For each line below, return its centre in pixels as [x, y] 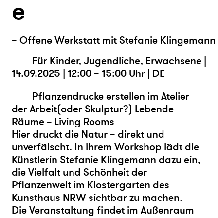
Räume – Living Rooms [63, 122]
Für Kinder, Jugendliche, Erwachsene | [119, 61]
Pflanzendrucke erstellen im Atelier [111, 96]
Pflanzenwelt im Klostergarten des [91, 185]
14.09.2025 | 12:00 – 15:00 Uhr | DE [88, 73]
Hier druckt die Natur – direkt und [88, 134]
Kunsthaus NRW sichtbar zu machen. [97, 198]
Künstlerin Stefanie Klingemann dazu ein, [106, 160]
